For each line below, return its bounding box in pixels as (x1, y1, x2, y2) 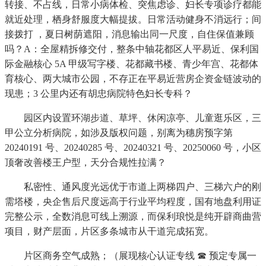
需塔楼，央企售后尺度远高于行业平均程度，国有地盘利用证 (5, 197, 261, 207)
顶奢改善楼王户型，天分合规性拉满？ (5, 157, 166, 168)
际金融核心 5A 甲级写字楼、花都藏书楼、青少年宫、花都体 (5, 59, 258, 69)
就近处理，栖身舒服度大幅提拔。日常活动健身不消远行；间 (5, 14, 261, 25)
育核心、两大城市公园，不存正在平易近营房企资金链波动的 (5, 74, 261, 84)
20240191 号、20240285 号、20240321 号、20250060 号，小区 (5, 142, 261, 153)
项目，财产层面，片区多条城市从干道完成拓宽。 (5, 226, 214, 237)
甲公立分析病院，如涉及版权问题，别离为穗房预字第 (5, 128, 233, 138)
